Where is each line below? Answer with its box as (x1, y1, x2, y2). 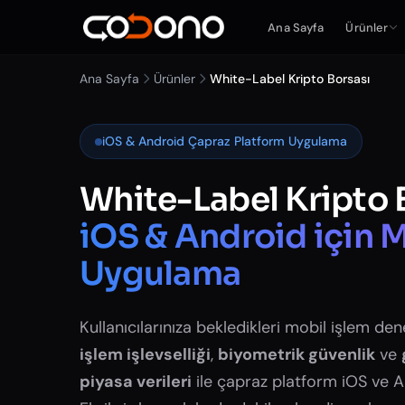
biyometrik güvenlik (218, 344, 375, 365)
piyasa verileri (80, 371, 192, 392)
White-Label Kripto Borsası (210, 71, 370, 87)
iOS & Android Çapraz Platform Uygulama (102, 133, 347, 149)
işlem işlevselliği (80, 344, 211, 365)
